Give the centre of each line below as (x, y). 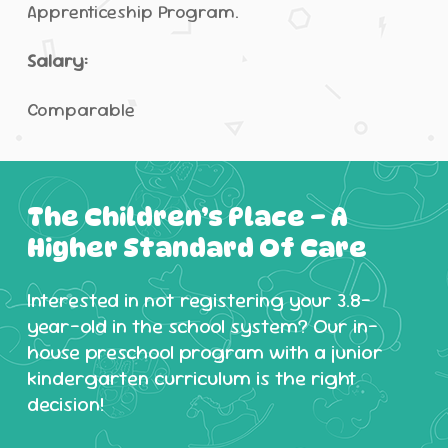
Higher (73, 247)
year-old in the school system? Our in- (203, 325)
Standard (189, 247)
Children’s (154, 216)
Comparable (80, 109)
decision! (66, 403)
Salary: (57, 60)
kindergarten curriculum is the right (192, 377)
